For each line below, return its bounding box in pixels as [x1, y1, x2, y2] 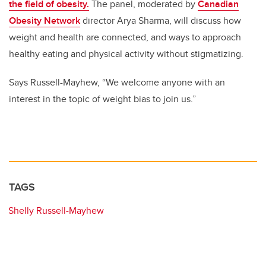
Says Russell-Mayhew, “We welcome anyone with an [9, 75, 225, 89]
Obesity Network [9, 14, 80, 27]
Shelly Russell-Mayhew [8, 204, 104, 217]
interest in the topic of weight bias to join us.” [9, 92, 196, 106]
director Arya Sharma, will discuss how [80, 14, 241, 27]
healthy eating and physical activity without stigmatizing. [9, 47, 243, 61]
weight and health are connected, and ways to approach [9, 30, 241, 44]
